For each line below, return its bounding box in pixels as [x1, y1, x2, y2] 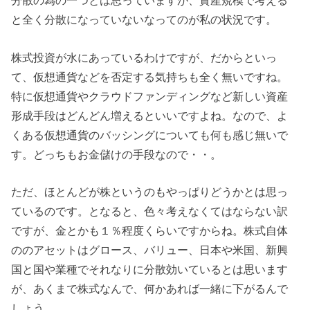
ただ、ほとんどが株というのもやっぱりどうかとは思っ [11, 185, 289, 198]
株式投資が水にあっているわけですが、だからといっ [11, 51, 277, 64]
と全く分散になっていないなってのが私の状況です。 [11, 13, 277, 26]
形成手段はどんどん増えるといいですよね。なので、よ [11, 109, 289, 122]
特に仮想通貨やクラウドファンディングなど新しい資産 [11, 89, 289, 102]
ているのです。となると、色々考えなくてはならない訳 [11, 205, 289, 217]
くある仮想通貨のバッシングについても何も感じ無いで [11, 128, 289, 141]
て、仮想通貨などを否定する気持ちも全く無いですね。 [11, 70, 289, 83]
